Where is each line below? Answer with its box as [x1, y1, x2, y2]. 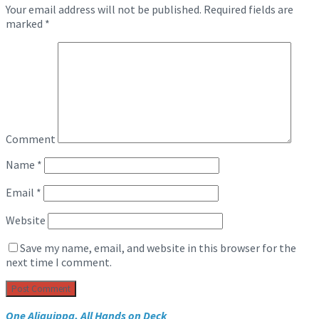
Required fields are [202, 2, 293, 17]
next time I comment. [6, 255, 112, 270]
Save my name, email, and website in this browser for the [20, 241, 296, 256]
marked [6, 16, 45, 31]
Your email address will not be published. [6, 2, 202, 17]
